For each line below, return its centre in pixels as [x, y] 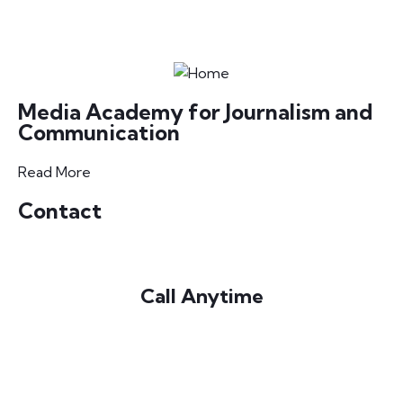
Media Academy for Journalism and [195, 112]
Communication [99, 133]
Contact [60, 211]
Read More [54, 172]
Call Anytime [201, 296]
